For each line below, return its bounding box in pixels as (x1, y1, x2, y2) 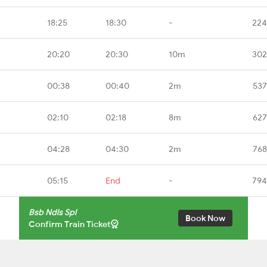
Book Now (185, 212, 225, 223)
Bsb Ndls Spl (29, 206, 76, 218)
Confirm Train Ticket (29, 218, 111, 229)
